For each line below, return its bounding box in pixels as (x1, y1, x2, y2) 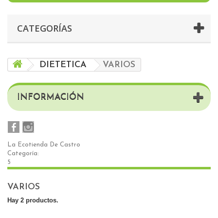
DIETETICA (39, 60, 87, 70)
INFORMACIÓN (17, 92, 84, 102)
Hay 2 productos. (7, 197, 58, 204)
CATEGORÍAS (17, 22, 72, 35)
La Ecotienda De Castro (7, 142, 80, 148)
